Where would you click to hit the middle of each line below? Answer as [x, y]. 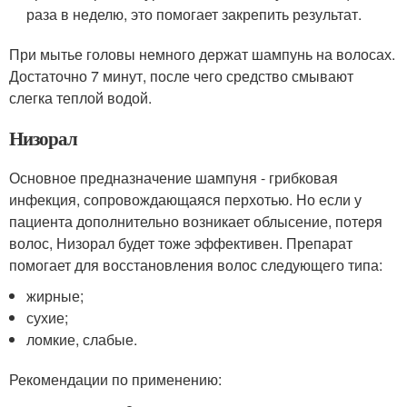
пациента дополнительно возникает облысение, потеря [196, 222]
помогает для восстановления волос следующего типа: [196, 265]
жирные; [55, 296]
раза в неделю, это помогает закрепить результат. [194, 15]
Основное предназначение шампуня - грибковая [174, 178]
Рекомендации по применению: [115, 380]
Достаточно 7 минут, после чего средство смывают [181, 76]
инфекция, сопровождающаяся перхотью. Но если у [185, 200]
